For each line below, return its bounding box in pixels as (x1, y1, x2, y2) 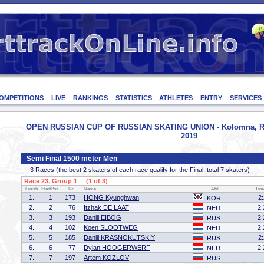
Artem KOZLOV (84, 254, 129, 261)
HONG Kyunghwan (84, 194, 139, 201)
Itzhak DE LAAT (84, 204, 129, 211)
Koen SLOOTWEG (84, 224, 138, 231)
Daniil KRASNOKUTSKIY (84, 234, 155, 241)
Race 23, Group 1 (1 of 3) (22, 177, 108, 184)
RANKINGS (72, 94, 108, 101)
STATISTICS (115, 94, 152, 101)
